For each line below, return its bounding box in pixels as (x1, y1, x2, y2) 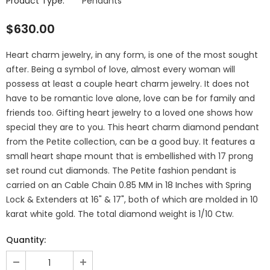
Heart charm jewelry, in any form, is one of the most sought (6, 49, 258, 61)
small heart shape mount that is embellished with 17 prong (6, 150, 253, 162)
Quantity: (6, 234, 46, 246)
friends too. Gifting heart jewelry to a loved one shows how (6, 107, 253, 119)
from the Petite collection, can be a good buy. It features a (6, 136, 255, 148)
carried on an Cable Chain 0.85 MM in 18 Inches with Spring (6, 179, 251, 191)
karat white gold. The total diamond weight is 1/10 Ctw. (6, 208, 234, 220)
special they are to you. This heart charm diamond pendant (6, 121, 259, 133)
